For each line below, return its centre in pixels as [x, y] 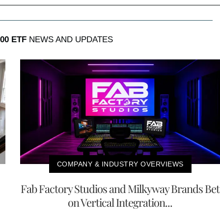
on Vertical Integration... [120, 202]
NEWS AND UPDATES [70, 39]
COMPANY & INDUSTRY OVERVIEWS [120, 164]
